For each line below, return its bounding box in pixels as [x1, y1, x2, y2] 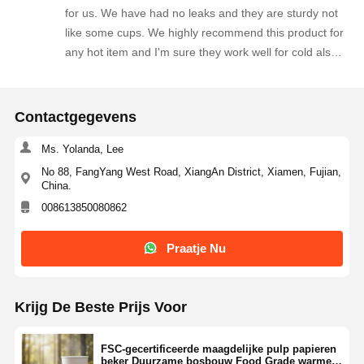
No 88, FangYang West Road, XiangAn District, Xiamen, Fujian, [41, 165, 341, 178]
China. [41, 179, 71, 192]
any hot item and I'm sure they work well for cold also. [65, 45, 340, 58]
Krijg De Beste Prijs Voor [14, 298, 187, 315]
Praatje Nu [167, 241, 227, 256]
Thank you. [65, 64, 123, 78]
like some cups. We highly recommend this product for [65, 25, 344, 39]
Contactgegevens [14, 109, 136, 126]
